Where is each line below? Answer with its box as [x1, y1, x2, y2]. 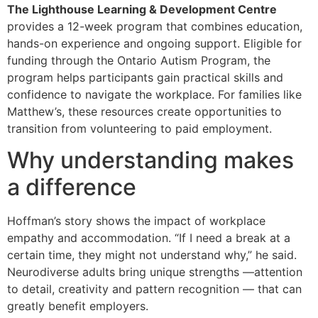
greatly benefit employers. [7, 299, 148, 314]
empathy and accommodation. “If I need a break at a [7, 231, 290, 246]
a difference [7, 173, 136, 202]
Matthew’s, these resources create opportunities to [7, 104, 282, 119]
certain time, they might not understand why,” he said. [7, 248, 297, 263]
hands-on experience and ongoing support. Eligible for [7, 36, 302, 51]
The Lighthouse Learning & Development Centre [7, 2, 277, 17]
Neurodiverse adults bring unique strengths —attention [7, 265, 302, 280]
